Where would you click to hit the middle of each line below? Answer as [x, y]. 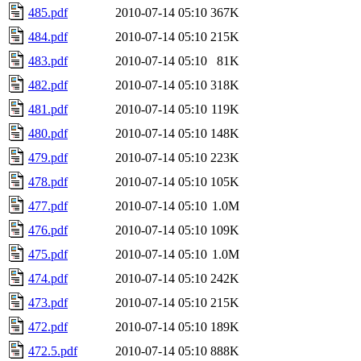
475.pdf [48, 254]
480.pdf [48, 133]
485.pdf [48, 12]
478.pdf [48, 181]
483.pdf [48, 60]
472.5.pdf [53, 351]
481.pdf [48, 109]
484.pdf [48, 36]
